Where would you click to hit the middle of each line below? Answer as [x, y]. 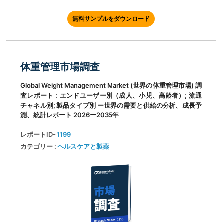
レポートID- [39, 135]
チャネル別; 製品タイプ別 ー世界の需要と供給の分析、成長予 [111, 105]
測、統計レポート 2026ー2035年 [70, 115]
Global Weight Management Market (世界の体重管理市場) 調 [111, 85]
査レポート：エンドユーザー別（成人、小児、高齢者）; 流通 [111, 95]
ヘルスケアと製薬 [83, 146]
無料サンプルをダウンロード [111, 19]
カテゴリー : [39, 146]
